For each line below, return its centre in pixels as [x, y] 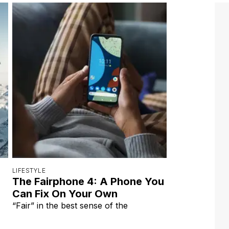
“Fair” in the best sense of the [70, 205]
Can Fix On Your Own [65, 193]
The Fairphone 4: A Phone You [88, 181]
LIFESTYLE [29, 170]
